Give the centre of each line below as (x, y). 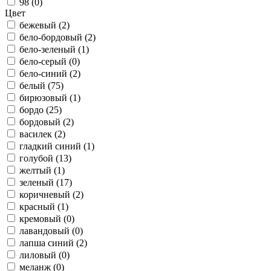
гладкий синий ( (53, 146)
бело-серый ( (46, 61)
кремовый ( (43, 219)
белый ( (35, 86)
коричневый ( (47, 194)
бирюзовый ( (46, 98)
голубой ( (39, 158)
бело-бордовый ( (54, 37)
